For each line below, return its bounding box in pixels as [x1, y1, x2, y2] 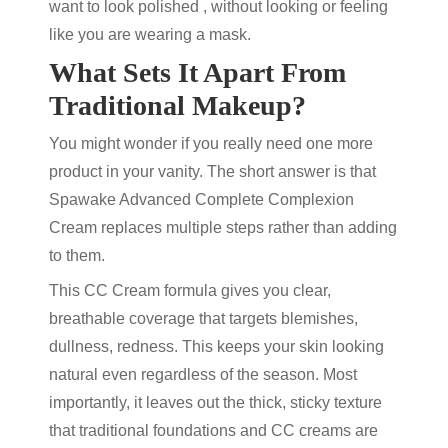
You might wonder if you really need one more [49, 135, 373, 152]
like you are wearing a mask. [49, 26, 251, 43]
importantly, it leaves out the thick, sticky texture [49, 394, 382, 411]
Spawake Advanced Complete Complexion [49, 191, 354, 208]
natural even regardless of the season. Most [49, 366, 357, 383]
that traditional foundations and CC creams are [49, 422, 378, 439]
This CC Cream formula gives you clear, [49, 282, 331, 299]
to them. [49, 247, 109, 264]
